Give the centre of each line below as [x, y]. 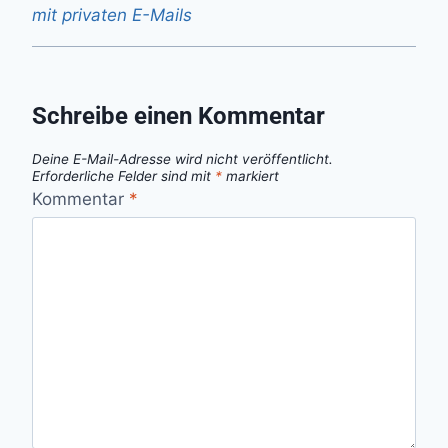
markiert [250, 175]
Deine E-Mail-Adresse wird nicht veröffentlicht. [182, 158]
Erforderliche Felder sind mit [123, 175]
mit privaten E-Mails [112, 14]
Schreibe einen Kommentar [178, 115]
